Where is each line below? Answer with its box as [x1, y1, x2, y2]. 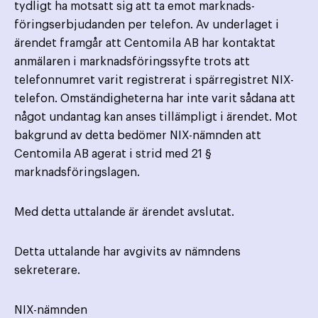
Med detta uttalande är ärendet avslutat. [14, 207, 234, 219]
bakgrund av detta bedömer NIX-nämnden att [14, 130, 261, 142]
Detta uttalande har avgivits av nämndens [14, 246, 241, 258]
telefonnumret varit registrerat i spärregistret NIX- [14, 75, 294, 87]
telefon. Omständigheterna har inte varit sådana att [14, 93, 295, 105]
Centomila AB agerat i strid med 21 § [14, 148, 212, 160]
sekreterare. [14, 265, 80, 277]
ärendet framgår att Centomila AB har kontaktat [14, 38, 275, 50]
